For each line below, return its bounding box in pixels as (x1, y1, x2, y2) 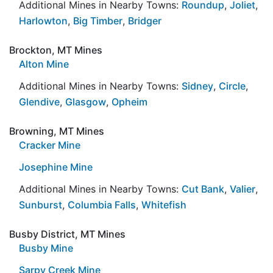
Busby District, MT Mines (9, 227, 126, 240)
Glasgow (65, 95, 106, 108)
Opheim (112, 95, 147, 108)
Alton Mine (19, 57, 69, 70)
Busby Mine (19, 241, 73, 254)
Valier (230, 182, 255, 195)
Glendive (19, 95, 60, 108)
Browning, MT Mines (9, 124, 104, 137)
